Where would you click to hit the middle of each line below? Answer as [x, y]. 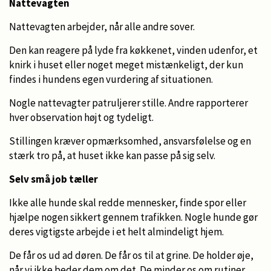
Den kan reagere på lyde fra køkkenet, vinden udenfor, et [133, 50]
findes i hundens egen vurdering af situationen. [111, 79]
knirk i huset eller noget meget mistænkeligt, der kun [126, 64]
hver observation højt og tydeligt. [81, 117]
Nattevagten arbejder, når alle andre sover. [102, 26]
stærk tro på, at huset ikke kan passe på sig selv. [112, 155]
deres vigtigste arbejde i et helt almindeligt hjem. [116, 231]
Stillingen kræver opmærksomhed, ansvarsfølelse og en [130, 141]
